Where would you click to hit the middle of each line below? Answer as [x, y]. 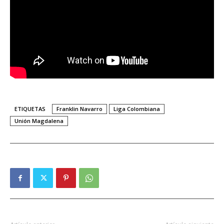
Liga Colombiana [137, 108]
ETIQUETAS [30, 108]
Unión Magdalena [39, 120]
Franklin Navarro [79, 108]
